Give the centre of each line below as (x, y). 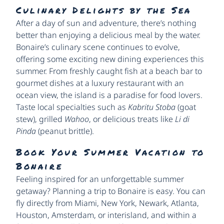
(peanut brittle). (65, 131)
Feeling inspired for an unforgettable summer (100, 179)
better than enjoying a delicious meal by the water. (108, 35)
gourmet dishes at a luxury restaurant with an (100, 83)
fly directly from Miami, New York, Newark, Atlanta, (107, 203)
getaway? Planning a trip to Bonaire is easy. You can (111, 191)
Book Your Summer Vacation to (110, 152)
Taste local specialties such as (72, 107)
